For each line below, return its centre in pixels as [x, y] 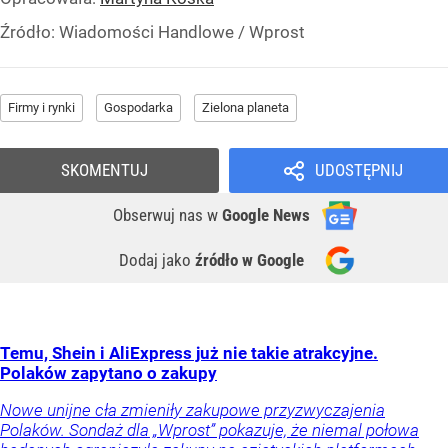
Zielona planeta [245, 108]
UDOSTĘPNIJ [358, 170]
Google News [266, 215]
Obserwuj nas [160, 215]
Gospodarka [138, 108]
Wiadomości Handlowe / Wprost [182, 32]
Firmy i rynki [41, 108]
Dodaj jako [157, 260]
